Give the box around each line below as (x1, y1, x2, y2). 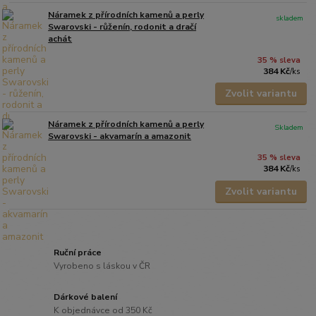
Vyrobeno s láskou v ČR (54, 260, 151, 272)
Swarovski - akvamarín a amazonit (48, 130, 192, 142)
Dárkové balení (54, 291, 118, 303)
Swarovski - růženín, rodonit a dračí (48, 20, 197, 32)
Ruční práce (54, 246, 102, 258)
